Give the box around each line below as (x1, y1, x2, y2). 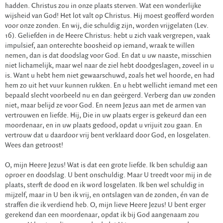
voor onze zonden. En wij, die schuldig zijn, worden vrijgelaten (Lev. (5, 21, 209, 30)
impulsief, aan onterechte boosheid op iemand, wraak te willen (5, 41, 195, 50)
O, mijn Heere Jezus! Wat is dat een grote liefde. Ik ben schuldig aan (5, 161, 208, 170)
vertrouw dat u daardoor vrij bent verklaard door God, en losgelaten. (5, 131, 211, 140)
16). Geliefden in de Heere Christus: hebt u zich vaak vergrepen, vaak (5, 31, 210, 40)
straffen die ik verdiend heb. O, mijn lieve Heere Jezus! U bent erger (5, 201, 206, 210)
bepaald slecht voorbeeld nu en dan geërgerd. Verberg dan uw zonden (5, 91, 216, 100)
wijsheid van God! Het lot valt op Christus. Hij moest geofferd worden (5, 11, 214, 20)
